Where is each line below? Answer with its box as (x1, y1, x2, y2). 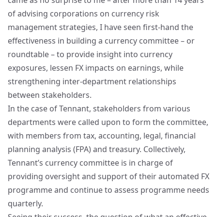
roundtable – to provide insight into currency (8, 49, 172, 60)
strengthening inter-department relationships (8, 76, 176, 87)
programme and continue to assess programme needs (8, 185, 209, 195)
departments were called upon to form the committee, (8, 117, 208, 127)
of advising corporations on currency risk (8, 8, 159, 19)
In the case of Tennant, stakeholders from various (8, 103, 190, 114)
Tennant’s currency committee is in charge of (8, 157, 173, 168)
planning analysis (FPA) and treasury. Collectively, (8, 144, 186, 155)
